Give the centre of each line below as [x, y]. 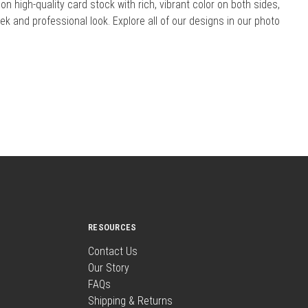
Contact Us [113, 251]
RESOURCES [112, 227]
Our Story [109, 267]
